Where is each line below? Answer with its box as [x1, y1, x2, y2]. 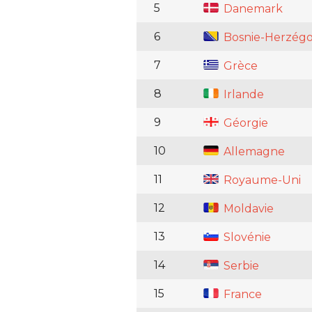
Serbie [221, 259, 259, 273]
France [221, 288, 262, 302]
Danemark [221, 2, 283, 16]
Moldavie [221, 202, 274, 216]
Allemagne [221, 145, 285, 159]
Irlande [221, 88, 264, 102]
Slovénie [221, 231, 271, 244]
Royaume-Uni [221, 173, 301, 187]
